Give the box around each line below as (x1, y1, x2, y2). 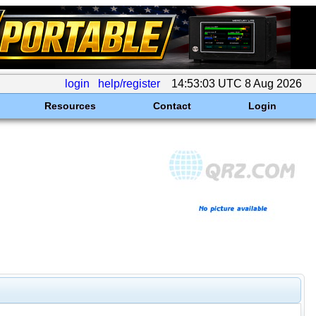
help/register (98, 78, 160, 90)
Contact (152, 100, 191, 111)
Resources (44, 100, 96, 111)
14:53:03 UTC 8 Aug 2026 (169, 78, 305, 90)
